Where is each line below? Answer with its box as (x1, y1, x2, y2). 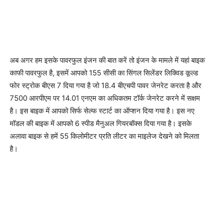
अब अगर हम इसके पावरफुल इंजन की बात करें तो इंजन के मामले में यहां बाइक (10, 55, 205, 65)
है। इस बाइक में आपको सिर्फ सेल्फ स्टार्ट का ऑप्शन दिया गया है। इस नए (10, 106, 195, 115)
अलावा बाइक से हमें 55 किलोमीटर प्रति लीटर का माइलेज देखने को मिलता (10, 131, 199, 141)
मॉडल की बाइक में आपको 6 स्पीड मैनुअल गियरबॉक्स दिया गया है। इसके (10, 118, 192, 128)
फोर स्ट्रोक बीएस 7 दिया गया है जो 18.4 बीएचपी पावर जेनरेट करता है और (10, 80, 201, 90)
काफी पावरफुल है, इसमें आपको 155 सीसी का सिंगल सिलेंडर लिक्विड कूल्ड (10, 68, 198, 77)
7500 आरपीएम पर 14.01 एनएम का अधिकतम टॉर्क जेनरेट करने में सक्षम (10, 93, 200, 103)
